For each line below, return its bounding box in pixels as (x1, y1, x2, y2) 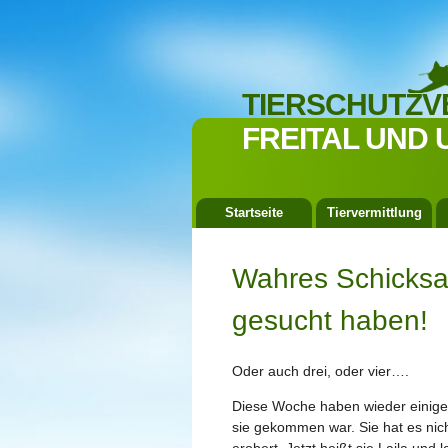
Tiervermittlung (326, 205, 422, 220)
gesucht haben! (232, 305, 428, 336)
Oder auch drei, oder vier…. (232, 362, 409, 379)
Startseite (225, 205, 283, 220)
